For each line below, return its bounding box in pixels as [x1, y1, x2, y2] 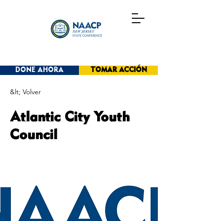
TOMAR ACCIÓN [90, 67, 147, 74]
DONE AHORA [15, 67, 64, 74]
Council [10, 129, 57, 142]
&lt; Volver [10, 87, 41, 96]
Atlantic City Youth [10, 111, 130, 124]
